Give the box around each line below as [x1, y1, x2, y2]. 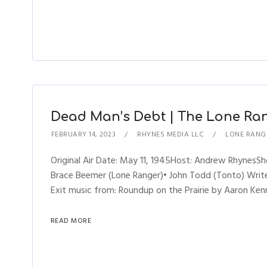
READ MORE [50, 215, 92, 226]
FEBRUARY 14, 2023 [51, 129, 116, 140]
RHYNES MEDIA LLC [137, 129, 204, 140]
